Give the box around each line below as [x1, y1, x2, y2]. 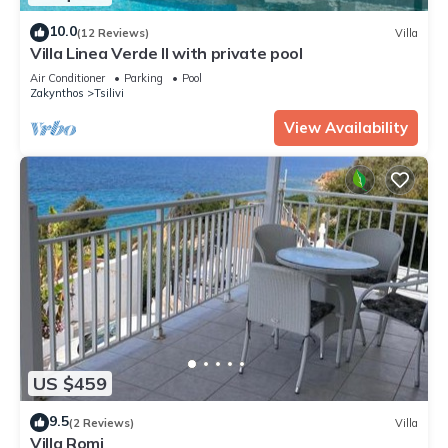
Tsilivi [94, 86, 124, 101]
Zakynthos [30, 86, 84, 101]
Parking [124, 71, 163, 86]
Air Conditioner [30, 71, 105, 86]
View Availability [284, 118, 408, 138]
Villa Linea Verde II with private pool [30, 43, 303, 64]
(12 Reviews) [77, 25, 149, 40]
